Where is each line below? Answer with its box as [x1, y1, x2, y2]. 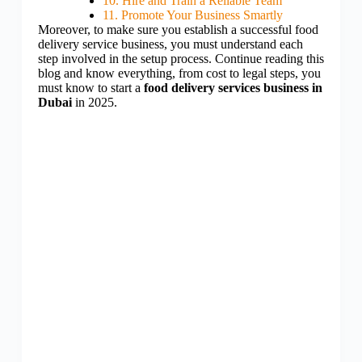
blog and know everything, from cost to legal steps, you [37, 66, 321, 81]
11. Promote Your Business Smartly [102, 8, 283, 23]
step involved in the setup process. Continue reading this [37, 52, 324, 66]
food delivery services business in [143, 81, 322, 95]
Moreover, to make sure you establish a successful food [37, 23, 318, 37]
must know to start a [37, 81, 144, 95]
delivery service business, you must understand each [37, 37, 303, 52]
